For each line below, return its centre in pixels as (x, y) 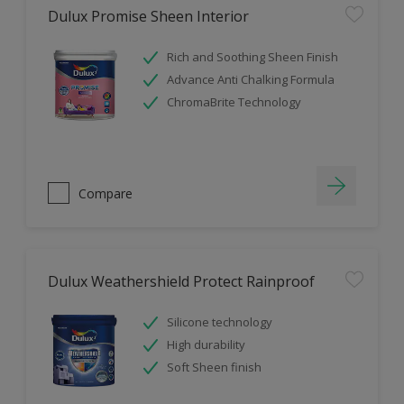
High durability (206, 344)
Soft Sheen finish (214, 367)
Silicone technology (220, 322)
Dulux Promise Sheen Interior (148, 16)
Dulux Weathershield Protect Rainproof (181, 281)
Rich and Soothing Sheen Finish (252, 57)
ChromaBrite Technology (234, 102)
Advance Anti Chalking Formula (251, 79)
